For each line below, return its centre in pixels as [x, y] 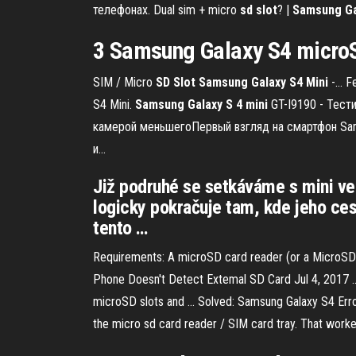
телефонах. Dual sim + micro [166, 10]
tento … [120, 228]
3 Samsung [147, 50]
